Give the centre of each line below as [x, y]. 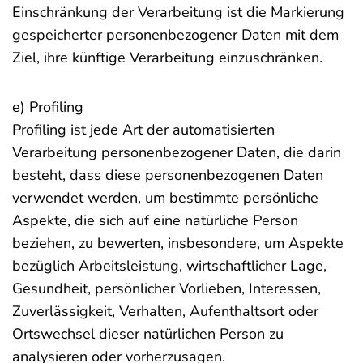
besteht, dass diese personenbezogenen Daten [168, 175]
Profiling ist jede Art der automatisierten [143, 130]
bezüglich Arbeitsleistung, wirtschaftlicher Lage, [169, 266]
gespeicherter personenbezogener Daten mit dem [175, 35]
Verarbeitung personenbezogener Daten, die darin [177, 152]
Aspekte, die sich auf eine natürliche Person [155, 220]
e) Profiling [48, 107]
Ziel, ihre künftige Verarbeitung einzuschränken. [167, 58]
